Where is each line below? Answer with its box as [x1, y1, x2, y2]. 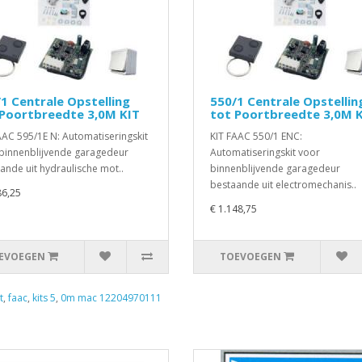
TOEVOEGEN [220, 250, 282, 263]
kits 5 [32, 291, 56, 305]
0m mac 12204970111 [61, 291, 162, 305]
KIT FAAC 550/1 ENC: [210, 129, 302, 143]
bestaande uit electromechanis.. [210, 178, 356, 192]
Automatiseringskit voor [210, 145, 320, 159]
